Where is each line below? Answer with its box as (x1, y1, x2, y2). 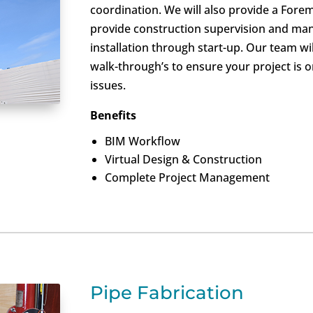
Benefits (90, 108, 137, 124)
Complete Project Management (105, 170, 270, 186)
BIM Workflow (105, 133, 181, 150)
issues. (90, 78, 126, 94)
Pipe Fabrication (90, 282, 245, 305)
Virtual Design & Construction (105, 152, 263, 168)
